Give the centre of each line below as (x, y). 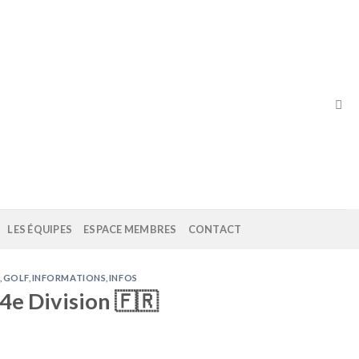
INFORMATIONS (69, 278)
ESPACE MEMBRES (130, 229)
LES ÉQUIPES (40, 229)
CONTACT (215, 229)
